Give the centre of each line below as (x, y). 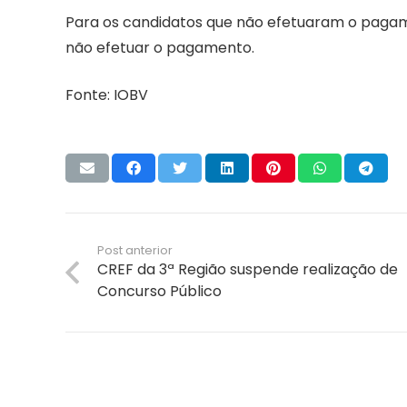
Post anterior (135, 251)
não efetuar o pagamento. (160, 48)
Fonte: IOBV (107, 95)
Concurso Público (160, 292)
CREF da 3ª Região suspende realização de (248, 270)
